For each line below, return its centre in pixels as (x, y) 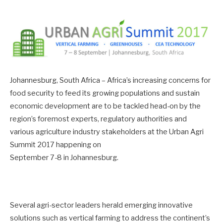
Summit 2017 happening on (55, 144)
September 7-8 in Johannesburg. (64, 157)
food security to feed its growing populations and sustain (105, 93)
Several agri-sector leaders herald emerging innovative (101, 205)
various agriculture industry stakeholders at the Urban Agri (107, 132)
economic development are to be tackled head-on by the (105, 106)
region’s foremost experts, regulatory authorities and (98, 119)
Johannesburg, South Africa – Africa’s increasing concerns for (110, 80)
